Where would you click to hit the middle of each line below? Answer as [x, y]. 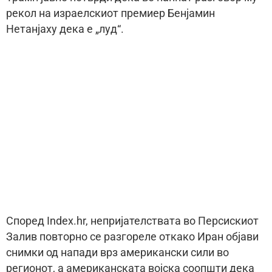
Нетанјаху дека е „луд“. [65, 29]
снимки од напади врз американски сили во [117, 252]
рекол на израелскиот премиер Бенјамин [110, 14]
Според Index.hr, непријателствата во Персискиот [132, 221]
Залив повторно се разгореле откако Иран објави [132, 236]
